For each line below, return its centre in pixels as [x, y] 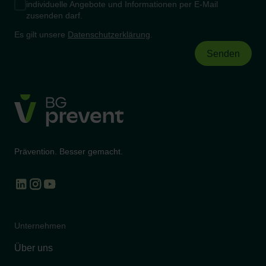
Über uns [34, 248]
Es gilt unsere [41, 35]
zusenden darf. [54, 16]
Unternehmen [40, 226]
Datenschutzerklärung [109, 35]
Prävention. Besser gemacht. [69, 152]
